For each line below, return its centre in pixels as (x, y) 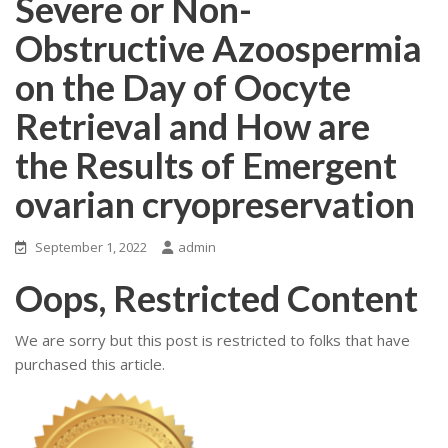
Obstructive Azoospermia (218, 47)
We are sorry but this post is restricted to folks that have (212, 339)
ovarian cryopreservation (215, 203)
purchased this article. (90, 363)
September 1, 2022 (91, 246)
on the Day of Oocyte (183, 86)
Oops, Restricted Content (216, 297)
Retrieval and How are (192, 125)
